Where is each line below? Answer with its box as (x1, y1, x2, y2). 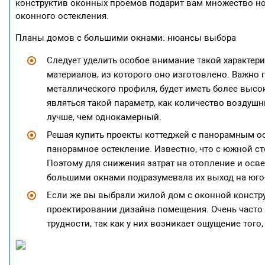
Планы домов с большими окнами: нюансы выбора (15, 33, 237, 44)
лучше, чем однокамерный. (46, 112, 161, 123)
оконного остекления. (15, 11, 109, 22)
